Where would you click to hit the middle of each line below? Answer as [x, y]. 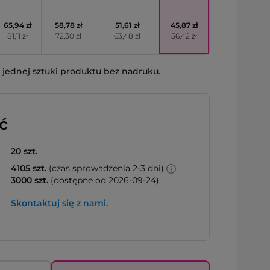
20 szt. [24, 151]
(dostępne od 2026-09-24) [103, 180]
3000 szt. [29, 180]
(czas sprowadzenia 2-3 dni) [106, 168]
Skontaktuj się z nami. [59, 203]
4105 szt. [28, 168]
